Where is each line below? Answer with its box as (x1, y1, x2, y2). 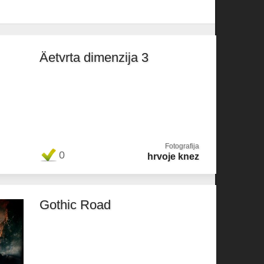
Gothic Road (39, 197, 111, 212)
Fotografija (165, 142, 199, 150)
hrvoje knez (147, 151, 199, 161)
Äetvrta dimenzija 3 (39, 50, 148, 65)
